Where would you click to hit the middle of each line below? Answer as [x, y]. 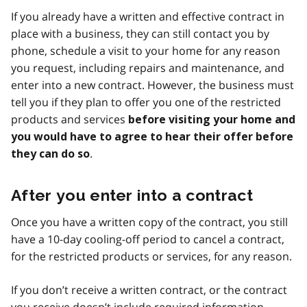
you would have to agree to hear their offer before [152, 136]
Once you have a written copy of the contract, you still [149, 222]
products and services [70, 119]
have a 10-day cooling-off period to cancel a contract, [148, 239]
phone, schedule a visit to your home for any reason [146, 50]
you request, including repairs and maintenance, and [148, 67]
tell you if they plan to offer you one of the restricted [146, 102]
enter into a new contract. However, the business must [152, 85]
